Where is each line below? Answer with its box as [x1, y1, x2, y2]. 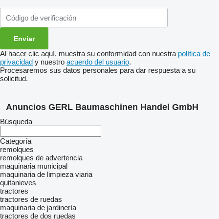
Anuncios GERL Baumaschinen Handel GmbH [6, 102, 198, 112]
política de [178, 49, 210, 58]
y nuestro [33, 58, 66, 66]
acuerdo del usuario [66, 58, 129, 66]
